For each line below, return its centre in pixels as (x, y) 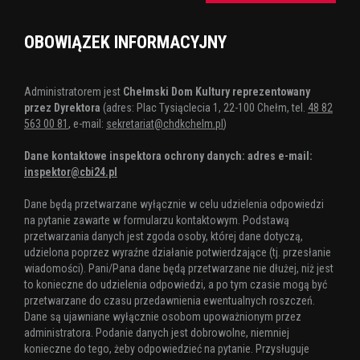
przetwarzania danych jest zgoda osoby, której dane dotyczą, (164, 237)
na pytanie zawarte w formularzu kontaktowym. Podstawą (157, 221)
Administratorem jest (74, 92)
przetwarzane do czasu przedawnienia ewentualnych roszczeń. (170, 301)
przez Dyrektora (63, 108)
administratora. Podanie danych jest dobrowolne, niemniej (157, 333)
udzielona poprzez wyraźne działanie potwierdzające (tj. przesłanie (178, 253)
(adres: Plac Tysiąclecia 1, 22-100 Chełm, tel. (205, 108)
